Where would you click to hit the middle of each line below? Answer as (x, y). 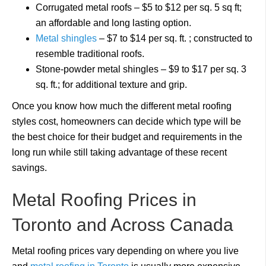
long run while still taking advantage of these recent (119, 152)
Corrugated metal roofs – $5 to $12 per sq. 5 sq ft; (139, 7)
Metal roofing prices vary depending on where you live (125, 251)
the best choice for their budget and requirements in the (127, 137)
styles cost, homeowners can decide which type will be (126, 121)
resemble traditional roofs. (91, 54)
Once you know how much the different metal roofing (122, 106)
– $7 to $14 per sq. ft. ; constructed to (175, 38)
